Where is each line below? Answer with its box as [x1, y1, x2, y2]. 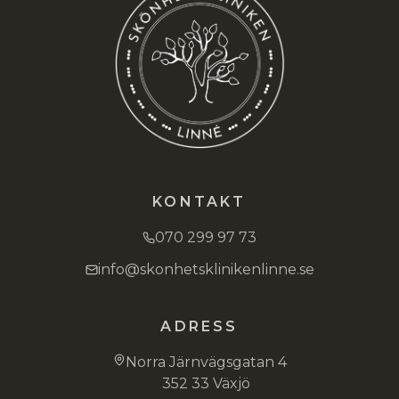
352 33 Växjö [161, 375, 250, 393]
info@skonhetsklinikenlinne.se [97, 261, 314, 279]
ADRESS [160, 318, 239, 336]
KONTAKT [152, 193, 247, 211]
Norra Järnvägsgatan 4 [125, 354, 287, 371]
